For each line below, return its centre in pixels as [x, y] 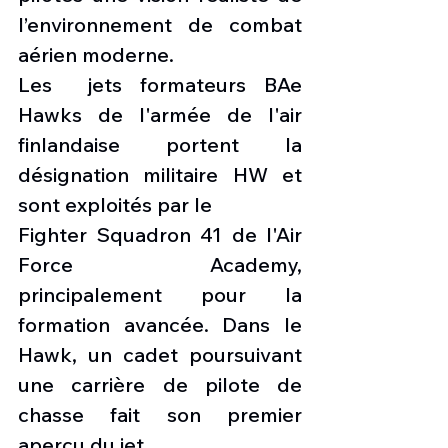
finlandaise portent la [160, 145]
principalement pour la [160, 295]
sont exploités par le [115, 205]
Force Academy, [160, 265]
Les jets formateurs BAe [160, 85]
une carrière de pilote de [160, 385]
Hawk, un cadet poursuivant [160, 355]
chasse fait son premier [160, 415]
